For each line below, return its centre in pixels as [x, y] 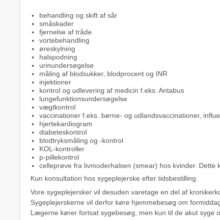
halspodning [58, 57]
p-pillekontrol [59, 157]
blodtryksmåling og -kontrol [81, 141]
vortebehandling [64, 41]
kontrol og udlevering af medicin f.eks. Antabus [111, 91]
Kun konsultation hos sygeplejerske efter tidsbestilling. [114, 179]
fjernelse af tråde [65, 32]
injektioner [55, 82]
